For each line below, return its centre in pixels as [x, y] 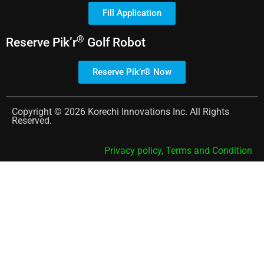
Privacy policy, [134, 151]
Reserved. [32, 121]
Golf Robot [115, 43]
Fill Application [132, 13]
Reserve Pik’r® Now [132, 72]
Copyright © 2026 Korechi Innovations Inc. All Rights [121, 112]
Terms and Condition [209, 151]
